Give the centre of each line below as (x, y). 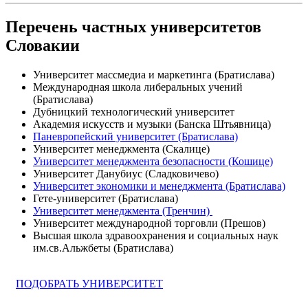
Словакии (43, 46)
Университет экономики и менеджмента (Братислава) (159, 186)
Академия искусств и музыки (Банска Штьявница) (152, 124)
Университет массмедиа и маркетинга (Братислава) (154, 75)
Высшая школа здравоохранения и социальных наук (156, 236)
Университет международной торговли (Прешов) (149, 223)
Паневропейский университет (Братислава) (135, 137)
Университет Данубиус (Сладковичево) (126, 174)
